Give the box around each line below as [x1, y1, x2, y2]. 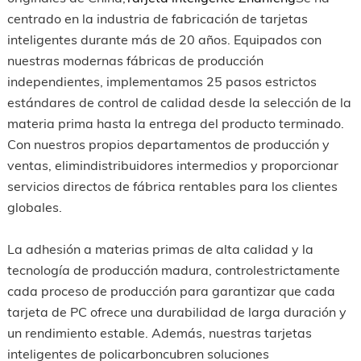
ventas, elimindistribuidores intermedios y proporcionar [6, 156, 338, 173]
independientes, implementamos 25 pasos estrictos [6, 73, 317, 89]
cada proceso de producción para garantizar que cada [6, 282, 335, 299]
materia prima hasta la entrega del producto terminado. [6, 114, 344, 131]
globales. [6, 198, 62, 215]
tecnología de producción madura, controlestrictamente [6, 261, 340, 278]
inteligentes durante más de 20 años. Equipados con [6, 31, 322, 48]
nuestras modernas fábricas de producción [6, 52, 263, 68]
